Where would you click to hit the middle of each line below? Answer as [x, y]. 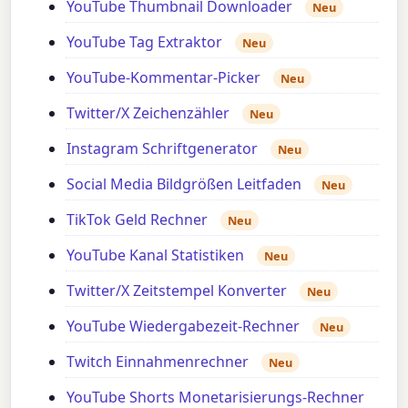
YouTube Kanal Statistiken [156, 255]
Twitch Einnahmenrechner [158, 361]
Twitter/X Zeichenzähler [148, 112]
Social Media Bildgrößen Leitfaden [184, 184]
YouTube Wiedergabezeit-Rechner [184, 326]
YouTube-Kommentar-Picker [164, 77]
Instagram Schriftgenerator [163, 148]
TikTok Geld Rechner [138, 219]
